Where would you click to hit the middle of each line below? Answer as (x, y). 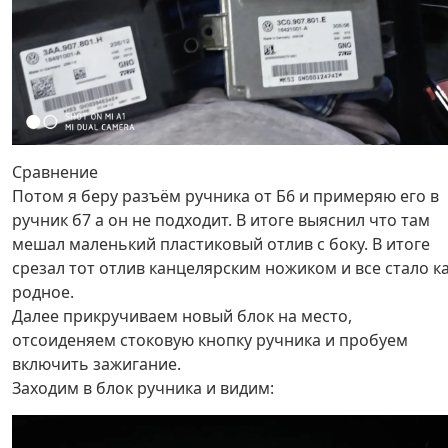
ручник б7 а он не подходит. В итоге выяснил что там (221, 219)
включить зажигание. (96, 363)
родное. (43, 291)
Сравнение (55, 171)
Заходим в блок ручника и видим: (143, 387)
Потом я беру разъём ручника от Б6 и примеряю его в (225, 195)
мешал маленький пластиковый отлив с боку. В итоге (221, 243)
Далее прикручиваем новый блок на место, (182, 315)
